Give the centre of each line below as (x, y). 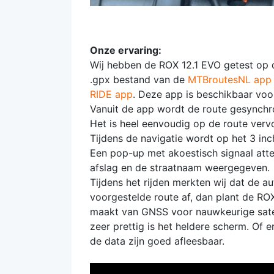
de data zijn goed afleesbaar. (157, 241)
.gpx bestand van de (139, 80)
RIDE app (111, 94)
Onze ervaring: (126, 50)
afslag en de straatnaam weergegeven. (180, 168)
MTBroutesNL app (230, 80)
